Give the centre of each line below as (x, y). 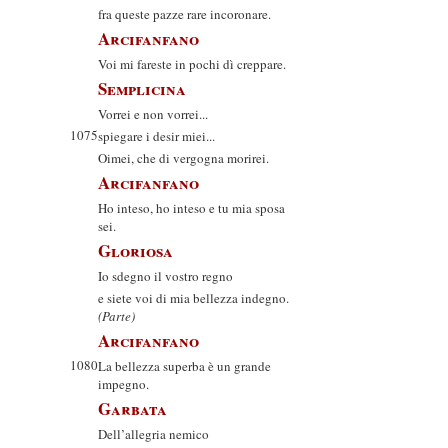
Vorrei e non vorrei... (153, 114)
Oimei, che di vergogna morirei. (183, 158)
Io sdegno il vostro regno (165, 276)
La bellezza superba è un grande (184, 366)
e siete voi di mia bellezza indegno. (193, 298)
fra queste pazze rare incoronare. (184, 14)
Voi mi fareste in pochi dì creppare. (192, 64)
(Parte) (116, 316)
